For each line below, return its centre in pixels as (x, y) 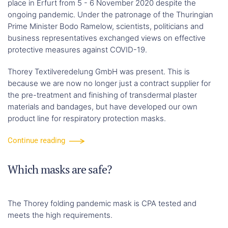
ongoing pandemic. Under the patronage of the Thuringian (110, 14)
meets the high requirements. (60, 215)
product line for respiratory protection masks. (87, 118)
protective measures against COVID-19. (77, 49)
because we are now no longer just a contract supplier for (109, 83)
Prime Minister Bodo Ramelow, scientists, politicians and (106, 26)
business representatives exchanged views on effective (107, 38)
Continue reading (36, 141)
